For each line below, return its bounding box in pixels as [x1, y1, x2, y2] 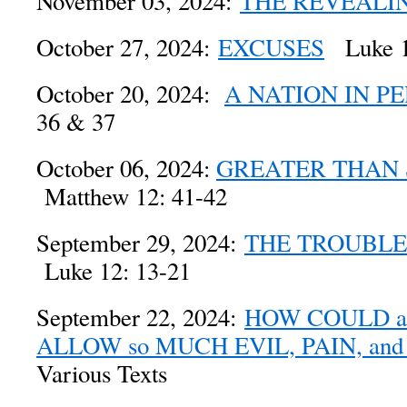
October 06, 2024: [36, 152, 216, 184]
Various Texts [36, 357, 167, 390]
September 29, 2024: [36, 226, 244, 259]
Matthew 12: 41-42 [36, 180, 227, 213]
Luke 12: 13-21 [36, 254, 191, 287]
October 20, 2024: [36, 77, 224, 110]
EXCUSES [218, 31, 324, 64]
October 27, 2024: [36, 31, 218, 64]
